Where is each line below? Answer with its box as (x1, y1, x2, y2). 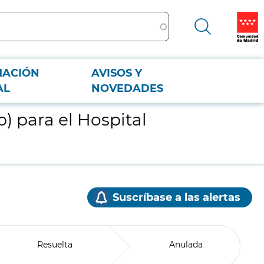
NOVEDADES (91, 82, 164, 95)
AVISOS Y (91, 67, 143, 80)
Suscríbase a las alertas (113, 191, 240, 204)
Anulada (169, 239, 203, 250)
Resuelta (37, 239, 72, 250)
